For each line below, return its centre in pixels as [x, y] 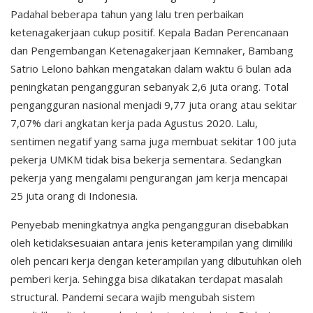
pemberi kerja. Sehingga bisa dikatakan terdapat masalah [147, 278]
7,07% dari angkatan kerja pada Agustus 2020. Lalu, [134, 123]
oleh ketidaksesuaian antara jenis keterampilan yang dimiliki [152, 242]
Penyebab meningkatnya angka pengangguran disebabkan [150, 224]
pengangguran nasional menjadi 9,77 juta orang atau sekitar [154, 104]
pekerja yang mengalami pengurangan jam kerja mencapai [149, 177]
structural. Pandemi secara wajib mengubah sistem [133, 297]
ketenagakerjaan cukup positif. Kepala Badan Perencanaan [150, 32]
